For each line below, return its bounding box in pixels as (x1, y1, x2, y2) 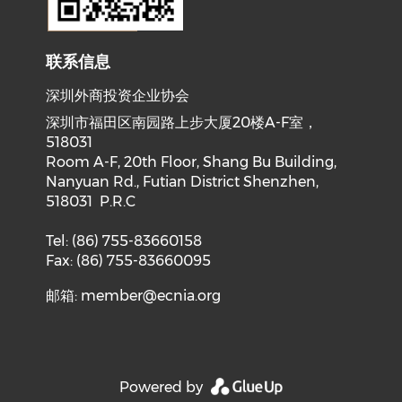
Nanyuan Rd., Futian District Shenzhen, (46, 173, 319, 190)
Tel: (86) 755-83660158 (46, 232, 217, 249)
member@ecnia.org (81, 287, 222, 304)
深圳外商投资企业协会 (46, 87, 190, 104)
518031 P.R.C (46, 193, 136, 210)
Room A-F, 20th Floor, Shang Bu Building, (46, 153, 337, 170)
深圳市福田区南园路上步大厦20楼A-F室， (46, 114, 319, 131)
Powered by (118, 379, 206, 396)
